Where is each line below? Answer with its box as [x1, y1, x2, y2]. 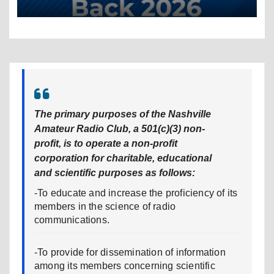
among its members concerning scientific [34, 260, 215, 271]
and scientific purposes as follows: [34, 167, 195, 178]
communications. [34, 214, 109, 225]
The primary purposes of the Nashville [34, 108, 211, 119]
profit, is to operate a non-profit [34, 138, 177, 149]
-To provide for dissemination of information [34, 246, 226, 257]
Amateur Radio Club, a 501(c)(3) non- [34, 123, 205, 134]
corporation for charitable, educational [34, 152, 212, 163]
